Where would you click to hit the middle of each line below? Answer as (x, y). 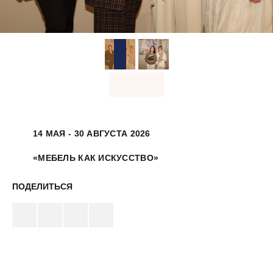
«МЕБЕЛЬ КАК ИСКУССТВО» (96, 158)
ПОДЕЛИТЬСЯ (42, 187)
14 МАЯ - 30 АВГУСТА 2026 (92, 134)
